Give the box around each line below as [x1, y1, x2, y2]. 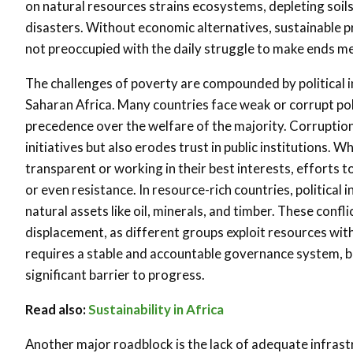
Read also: [25, 300, 88, 318]
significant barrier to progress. [25, 266, 205, 283]
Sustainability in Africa [88, 300, 224, 318]
